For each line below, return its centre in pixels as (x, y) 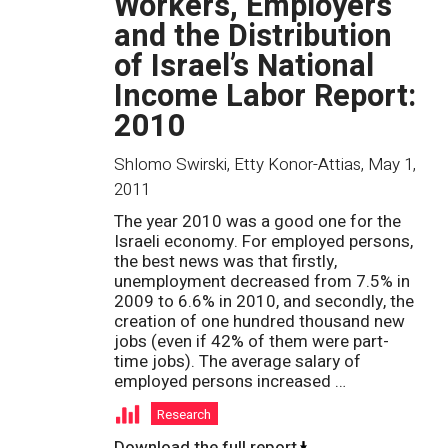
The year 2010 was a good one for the (257, 222)
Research (184, 414)
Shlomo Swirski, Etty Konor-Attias (237, 165)
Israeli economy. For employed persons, (263, 242)
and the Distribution (253, 37)
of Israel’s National (244, 67)
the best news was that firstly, (225, 262)
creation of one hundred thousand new (259, 322)
